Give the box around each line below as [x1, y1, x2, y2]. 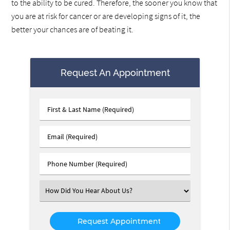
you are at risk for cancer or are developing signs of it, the [11, 11, 201, 22]
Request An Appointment [60, 67, 170, 78]
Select [48, 185, 66, 195]
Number [48, 169, 73, 179]
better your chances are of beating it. [11, 24, 134, 35]
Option [48, 207, 69, 217]
